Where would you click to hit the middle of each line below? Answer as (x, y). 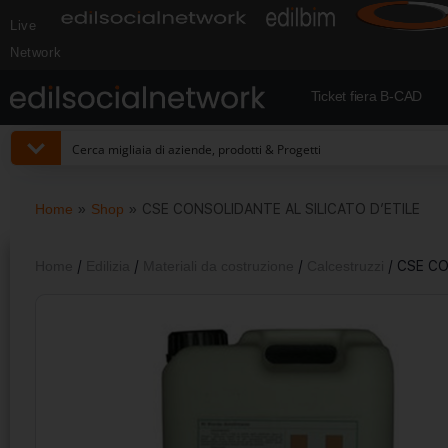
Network (36, 52)
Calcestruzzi (345, 266)
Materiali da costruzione (218, 266)
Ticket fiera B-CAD (366, 96)
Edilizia (108, 266)
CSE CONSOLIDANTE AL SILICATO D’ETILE (281, 209)
